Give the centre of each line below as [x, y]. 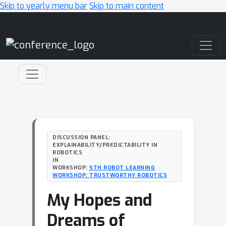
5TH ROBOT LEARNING [122, 167]
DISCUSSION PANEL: [81, 137]
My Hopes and [99, 200]
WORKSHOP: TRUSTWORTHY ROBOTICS [110, 175]
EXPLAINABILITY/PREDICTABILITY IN [105, 145]
